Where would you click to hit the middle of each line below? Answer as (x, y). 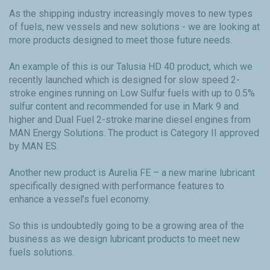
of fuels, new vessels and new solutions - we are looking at (134, 27)
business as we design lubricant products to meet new (124, 239)
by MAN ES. (34, 146)
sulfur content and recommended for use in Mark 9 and (124, 107)
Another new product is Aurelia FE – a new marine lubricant (132, 173)
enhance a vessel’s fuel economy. (80, 199)
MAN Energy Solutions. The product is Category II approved (134, 133)
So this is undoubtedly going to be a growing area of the (127, 226)
